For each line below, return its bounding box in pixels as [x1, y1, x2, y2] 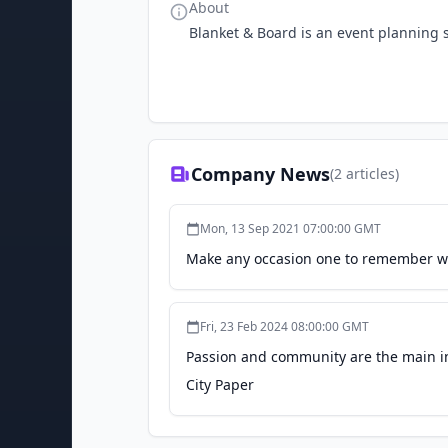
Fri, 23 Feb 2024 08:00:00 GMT [200, 318, 369, 335]
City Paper [186, 375, 254, 394]
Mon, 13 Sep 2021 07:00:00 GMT [200, 220, 381, 237]
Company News [191, 162, 330, 186]
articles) [342, 164, 399, 183]
